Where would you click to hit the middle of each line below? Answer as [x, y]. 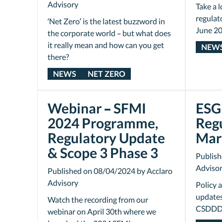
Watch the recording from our [98, 199]
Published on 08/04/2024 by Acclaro [110, 171]
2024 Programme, [103, 123]
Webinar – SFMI [97, 108]
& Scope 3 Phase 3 [103, 153]
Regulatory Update [106, 138]
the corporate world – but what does [109, 33]
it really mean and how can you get [106, 45]
